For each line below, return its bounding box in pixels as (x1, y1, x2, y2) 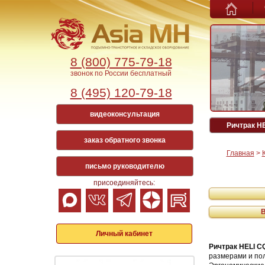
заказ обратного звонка (83, 136, 166, 144)
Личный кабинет (95, 230, 153, 238)
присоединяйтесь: (93, 179, 155, 187)
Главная (226, 149, 254, 157)
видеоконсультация (89, 110, 160, 118)
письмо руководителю (85, 162, 164, 170)
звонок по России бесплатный (70, 69, 172, 77)
